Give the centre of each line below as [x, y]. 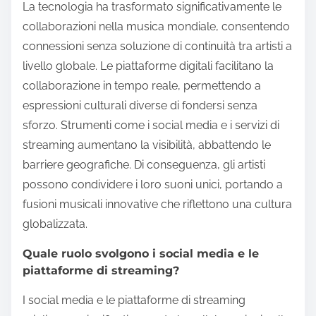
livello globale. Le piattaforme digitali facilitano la [148, 66]
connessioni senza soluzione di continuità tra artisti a [157, 47]
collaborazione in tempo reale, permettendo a [142, 86]
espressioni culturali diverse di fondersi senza [140, 106]
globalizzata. [55, 224]
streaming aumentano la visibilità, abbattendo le [147, 145]
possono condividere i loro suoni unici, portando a [153, 185]
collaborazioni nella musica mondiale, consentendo [156, 27]
